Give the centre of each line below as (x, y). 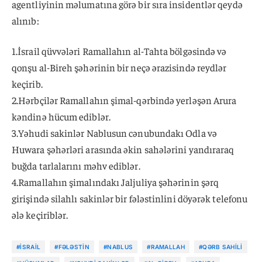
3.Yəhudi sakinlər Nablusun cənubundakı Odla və (114, 132)
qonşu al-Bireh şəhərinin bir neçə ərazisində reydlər (119, 67)
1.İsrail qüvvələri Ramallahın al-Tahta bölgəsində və (119, 51)
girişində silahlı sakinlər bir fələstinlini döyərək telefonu (130, 198)
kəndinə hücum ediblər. (61, 116)
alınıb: (25, 20)
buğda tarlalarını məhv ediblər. (76, 165)
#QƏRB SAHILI (221, 247)
